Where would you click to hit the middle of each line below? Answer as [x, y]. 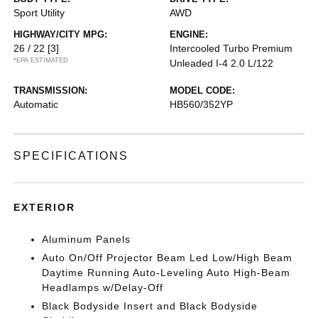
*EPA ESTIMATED [41, 60]
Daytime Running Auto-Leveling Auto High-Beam [166, 273]
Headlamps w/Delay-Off [103, 287]
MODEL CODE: [202, 91]
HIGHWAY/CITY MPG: [61, 34]
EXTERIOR [45, 207]
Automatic [36, 104]
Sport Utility [39, 13]
